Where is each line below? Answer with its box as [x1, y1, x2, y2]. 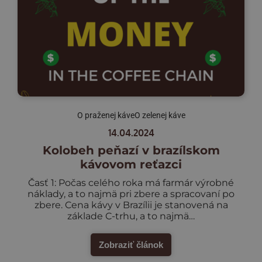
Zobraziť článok [99, 239, 163, 250]
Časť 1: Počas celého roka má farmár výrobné [28, 177, 234, 188]
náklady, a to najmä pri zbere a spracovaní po [27, 188, 235, 199]
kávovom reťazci [80, 157, 182, 171]
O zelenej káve [134, 110, 185, 120]
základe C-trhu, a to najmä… [67, 210, 195, 222]
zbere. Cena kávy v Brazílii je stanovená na [34, 199, 228, 211]
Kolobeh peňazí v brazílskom [42, 143, 220, 157]
